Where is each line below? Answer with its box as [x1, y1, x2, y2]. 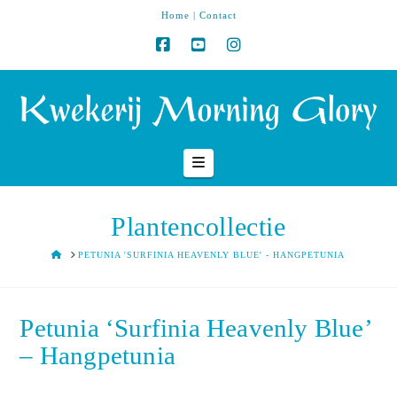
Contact [198, 10, 237, 20]
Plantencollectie [111, 212, 286, 242]
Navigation [204, 153, 266, 169]
